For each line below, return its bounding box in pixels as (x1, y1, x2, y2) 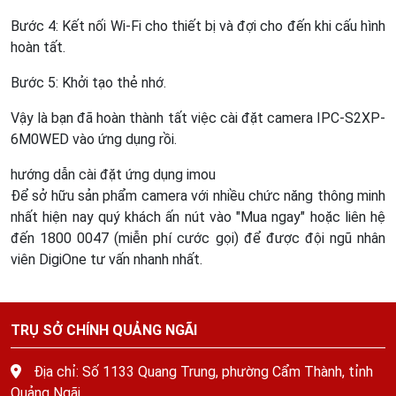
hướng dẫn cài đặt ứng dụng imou (11, 166, 216, 184)
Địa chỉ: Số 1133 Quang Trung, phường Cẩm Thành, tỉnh (30, 363, 373, 381)
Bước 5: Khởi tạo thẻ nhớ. (11, 74, 166, 92)
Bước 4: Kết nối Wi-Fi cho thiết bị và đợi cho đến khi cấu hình (11, 18, 385, 35)
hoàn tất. (11, 39, 65, 57)
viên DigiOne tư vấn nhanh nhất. (11, 251, 202, 269)
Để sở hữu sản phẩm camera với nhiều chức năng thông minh (11, 187, 385, 205)
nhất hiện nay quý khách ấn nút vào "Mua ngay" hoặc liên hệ (11, 209, 385, 226)
